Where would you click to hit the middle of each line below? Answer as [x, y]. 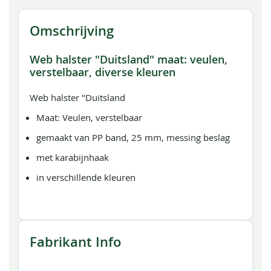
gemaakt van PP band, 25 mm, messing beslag [133, 137]
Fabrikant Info [75, 242]
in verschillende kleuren [86, 177]
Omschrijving [72, 31]
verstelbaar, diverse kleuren [103, 72]
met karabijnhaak [73, 157]
